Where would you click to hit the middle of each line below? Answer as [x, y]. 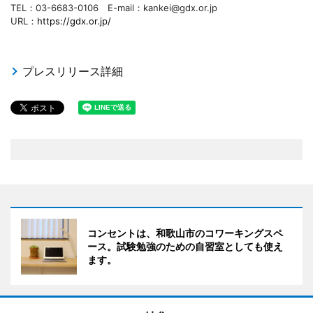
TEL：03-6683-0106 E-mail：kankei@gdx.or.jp [114, 7]
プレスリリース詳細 [73, 71]
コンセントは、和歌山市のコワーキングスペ [185, 233]
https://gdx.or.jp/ [74, 21]
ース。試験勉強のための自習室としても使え [185, 246]
